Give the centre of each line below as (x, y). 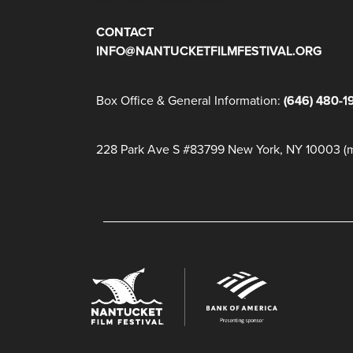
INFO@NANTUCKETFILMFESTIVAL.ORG (209, 51)
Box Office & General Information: (190, 100)
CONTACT (125, 32)
